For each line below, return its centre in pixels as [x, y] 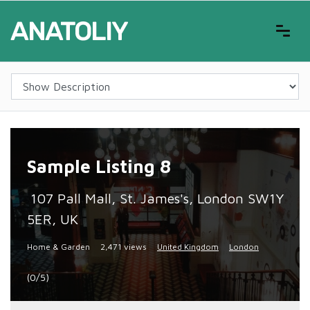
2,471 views [124, 247]
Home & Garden [58, 247]
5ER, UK [53, 219]
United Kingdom [188, 247]
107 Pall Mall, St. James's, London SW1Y [157, 198]
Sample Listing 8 [99, 166]
